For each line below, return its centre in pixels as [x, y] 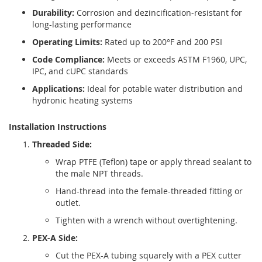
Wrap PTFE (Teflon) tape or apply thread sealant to [154, 162]
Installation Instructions [58, 127]
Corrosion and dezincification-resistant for [158, 13]
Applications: [58, 89]
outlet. [68, 203]
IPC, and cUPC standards [80, 71]
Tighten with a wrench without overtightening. [146, 220]
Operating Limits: [67, 42]
